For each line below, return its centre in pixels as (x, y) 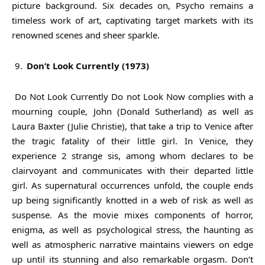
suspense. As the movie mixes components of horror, (132, 214)
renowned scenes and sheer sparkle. (86, 35)
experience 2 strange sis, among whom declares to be (132, 155)
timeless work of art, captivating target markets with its (132, 20)
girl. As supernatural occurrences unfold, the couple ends (132, 185)
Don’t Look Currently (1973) (88, 65)
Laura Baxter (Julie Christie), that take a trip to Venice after (132, 126)
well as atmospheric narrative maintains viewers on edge (132, 244)
